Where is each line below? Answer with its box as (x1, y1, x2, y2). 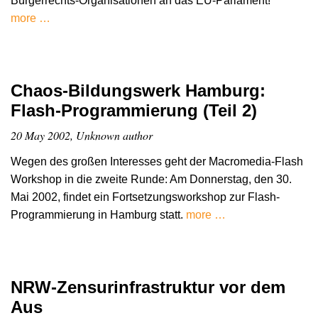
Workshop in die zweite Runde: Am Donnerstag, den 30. (11, 173, 292, 186)
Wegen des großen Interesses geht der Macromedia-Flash (11, 155, 303, 168)
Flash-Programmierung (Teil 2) (11, 100, 257, 120)
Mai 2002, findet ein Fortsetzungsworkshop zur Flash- (11, 191, 280, 204)
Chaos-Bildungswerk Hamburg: (11, 80, 265, 100)
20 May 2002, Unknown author (11, 127, 153, 143)
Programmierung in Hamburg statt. (11, 209, 186, 221)
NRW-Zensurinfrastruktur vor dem (11, 278, 285, 297)
